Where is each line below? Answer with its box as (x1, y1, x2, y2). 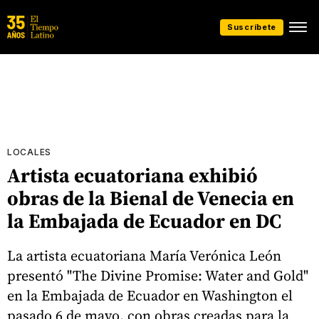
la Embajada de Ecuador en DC (7, 207, 281, 234)
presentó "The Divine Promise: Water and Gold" (7, 265, 308, 286)
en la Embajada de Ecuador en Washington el (7, 285, 293, 305)
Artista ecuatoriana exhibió (7, 162, 258, 189)
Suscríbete (227, 21, 276, 32)
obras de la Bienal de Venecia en (7, 184, 294, 211)
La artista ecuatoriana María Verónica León (7, 245, 281, 266)
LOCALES (7, 147, 51, 157)
